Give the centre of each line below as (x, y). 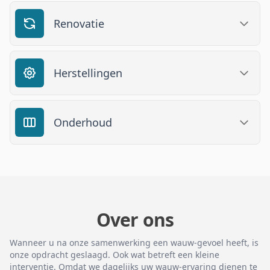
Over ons (135, 220)
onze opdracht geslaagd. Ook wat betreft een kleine (115, 255)
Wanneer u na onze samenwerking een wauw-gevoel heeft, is (134, 243)
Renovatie (79, 24)
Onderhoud (83, 122)
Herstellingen (88, 73)
